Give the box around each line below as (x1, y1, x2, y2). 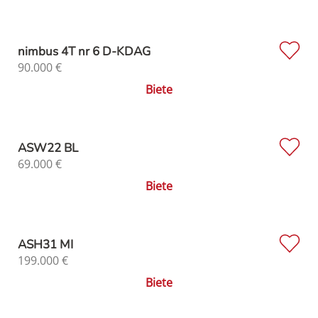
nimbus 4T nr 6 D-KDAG (18, 43, 150, 60)
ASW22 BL (18, 139, 78, 156)
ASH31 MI (18, 236, 73, 253)
